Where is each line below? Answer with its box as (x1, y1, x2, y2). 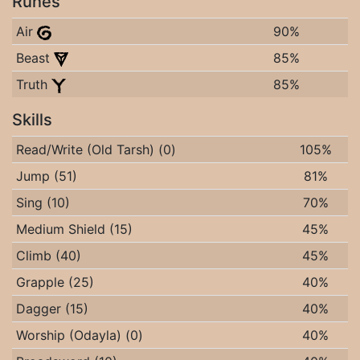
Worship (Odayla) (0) (15, 327, 143, 343)
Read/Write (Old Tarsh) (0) (15, 141, 176, 157)
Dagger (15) (15, 301, 88, 317)
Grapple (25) (15, 274, 94, 290)
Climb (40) (15, 247, 81, 264)
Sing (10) (15, 194, 70, 211)
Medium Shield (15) (15, 221, 133, 237)
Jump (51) (15, 168, 77, 184)
